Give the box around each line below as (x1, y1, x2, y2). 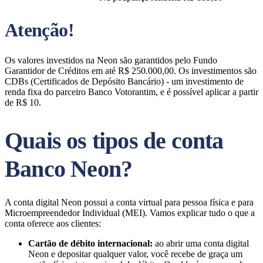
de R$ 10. (5, 97, 41, 107)
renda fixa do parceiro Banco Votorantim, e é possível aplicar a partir (5, 87, 258, 97)
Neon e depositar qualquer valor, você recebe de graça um (28, 249, 242, 259)
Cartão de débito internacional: (28, 238, 153, 248)
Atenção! (5, 19, 74, 41)
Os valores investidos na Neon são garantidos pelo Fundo (5, 55, 217, 65)
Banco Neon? (5, 156, 133, 182)
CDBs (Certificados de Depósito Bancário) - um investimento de (5, 76, 244, 86)
